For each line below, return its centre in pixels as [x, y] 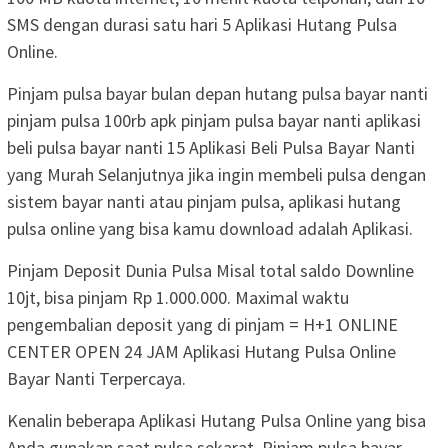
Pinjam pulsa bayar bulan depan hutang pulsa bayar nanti [217, 93]
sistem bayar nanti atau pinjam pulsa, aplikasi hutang [204, 201]
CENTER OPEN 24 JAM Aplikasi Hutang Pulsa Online [201, 351]
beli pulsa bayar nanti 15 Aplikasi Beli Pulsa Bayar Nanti [211, 147]
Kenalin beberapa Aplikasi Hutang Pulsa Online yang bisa [216, 420]
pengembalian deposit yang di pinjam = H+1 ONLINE [202, 324]
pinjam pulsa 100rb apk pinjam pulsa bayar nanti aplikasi [214, 120]
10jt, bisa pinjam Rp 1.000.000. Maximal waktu [178, 297]
